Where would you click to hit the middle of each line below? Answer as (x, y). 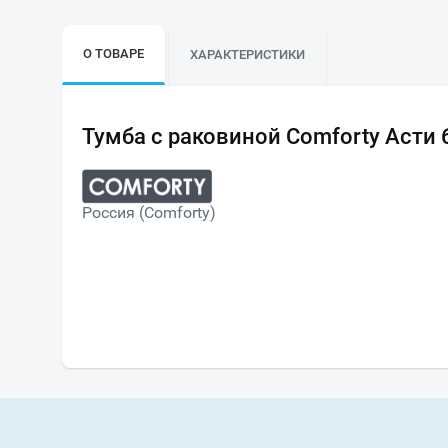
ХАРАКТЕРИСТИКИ (247, 54)
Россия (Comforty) (149, 212)
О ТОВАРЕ (113, 53)
